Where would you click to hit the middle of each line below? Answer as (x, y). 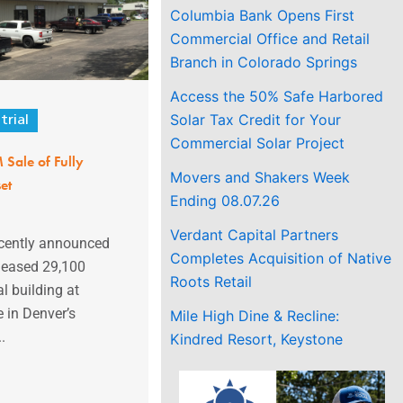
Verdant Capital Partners (255, 234)
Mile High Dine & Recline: (255, 315)
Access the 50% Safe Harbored (277, 96)
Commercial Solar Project (258, 143)
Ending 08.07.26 (225, 200)
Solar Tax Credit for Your (256, 119)
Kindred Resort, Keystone (257, 339)
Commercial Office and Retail (270, 38)
